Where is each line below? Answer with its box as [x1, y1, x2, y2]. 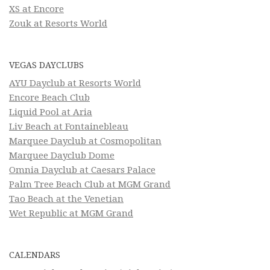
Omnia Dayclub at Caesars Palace [9, 164, 155, 175]
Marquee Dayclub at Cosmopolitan [9, 135, 162, 146]
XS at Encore [9, 3, 64, 14]
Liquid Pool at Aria [9, 106, 92, 118]
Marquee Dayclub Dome [9, 149, 115, 161]
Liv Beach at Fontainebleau [9, 121, 128, 132]
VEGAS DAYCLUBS [9, 60, 84, 70]
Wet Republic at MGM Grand [9, 207, 133, 219]
